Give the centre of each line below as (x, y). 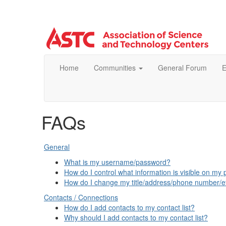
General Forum (182, 68)
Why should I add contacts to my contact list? (136, 217)
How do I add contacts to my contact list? (129, 207)
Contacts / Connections (81, 197)
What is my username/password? (117, 162)
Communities (116, 68)
